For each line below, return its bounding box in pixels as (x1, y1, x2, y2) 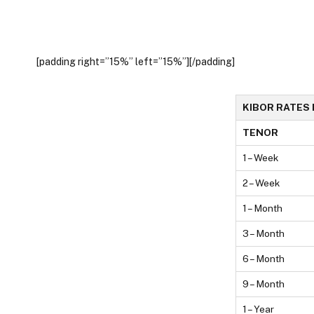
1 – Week (243, 152, 279, 164)
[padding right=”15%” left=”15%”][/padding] (36, 55, 235, 67)
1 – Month (243, 203, 283, 214)
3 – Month (243, 228, 285, 240)
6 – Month (243, 253, 285, 265)
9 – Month (243, 278, 285, 290)
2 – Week (243, 177, 280, 189)
